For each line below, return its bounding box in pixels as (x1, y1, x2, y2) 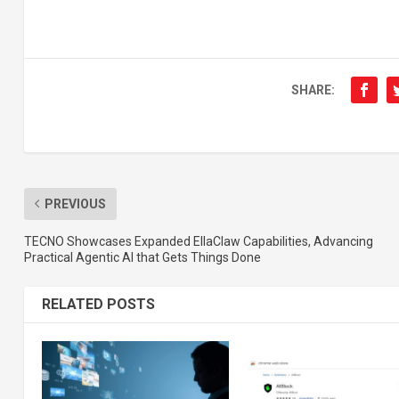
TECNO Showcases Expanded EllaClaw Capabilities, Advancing (23, 233, 373, 248)
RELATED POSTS (41, 295, 155, 313)
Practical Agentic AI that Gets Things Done (23, 249, 261, 265)
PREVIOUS (44, 196, 106, 211)
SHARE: (290, 82, 335, 97)
